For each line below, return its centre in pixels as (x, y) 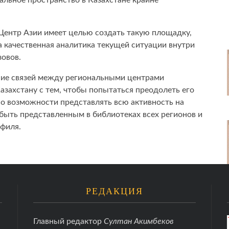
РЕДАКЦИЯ (114, 191)
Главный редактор (68, 221)
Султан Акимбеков (139, 221)
